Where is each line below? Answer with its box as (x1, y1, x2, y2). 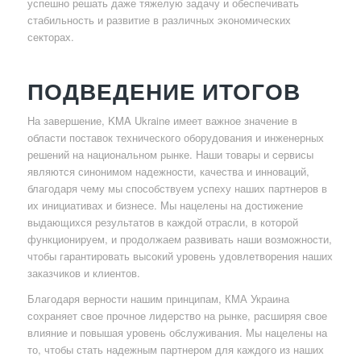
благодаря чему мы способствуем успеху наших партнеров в (27, 180, 327, 196)
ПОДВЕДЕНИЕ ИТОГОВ (27, 77, 301, 105)
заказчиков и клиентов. (27, 264, 140, 280)
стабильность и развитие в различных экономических (27, 11, 291, 27)
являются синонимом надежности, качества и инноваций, (27, 163, 309, 179)
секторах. (27, 28, 74, 44)
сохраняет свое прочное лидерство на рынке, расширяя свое (27, 307, 327, 323)
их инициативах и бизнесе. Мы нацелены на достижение (27, 197, 303, 213)
